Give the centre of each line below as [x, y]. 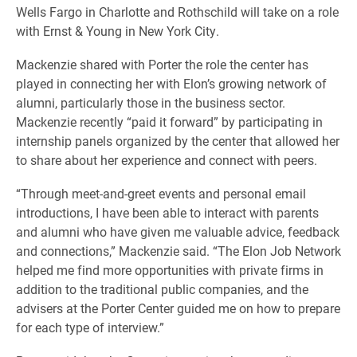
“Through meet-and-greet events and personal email [161, 193]
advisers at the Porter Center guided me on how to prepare [178, 308]
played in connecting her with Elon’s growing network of [171, 83]
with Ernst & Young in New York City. [118, 30]
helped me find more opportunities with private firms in [170, 269]
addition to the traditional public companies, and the [162, 288]
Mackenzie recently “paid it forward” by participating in [169, 121]
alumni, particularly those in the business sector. [151, 102]
